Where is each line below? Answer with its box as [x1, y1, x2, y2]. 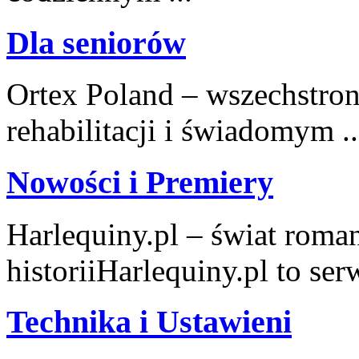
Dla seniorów [6, 24, 186, 61]
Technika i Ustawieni [6, 304, 292, 341]
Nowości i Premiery [6, 164, 273, 201]
